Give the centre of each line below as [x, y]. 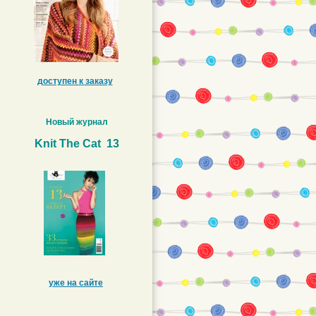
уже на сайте [76, 283]
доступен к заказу [75, 81]
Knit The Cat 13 [77, 144]
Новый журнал [77, 122]
